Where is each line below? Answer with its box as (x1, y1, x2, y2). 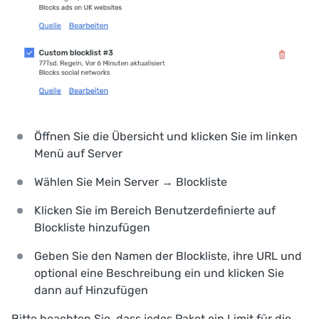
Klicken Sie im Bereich (34, 204, 155, 218)
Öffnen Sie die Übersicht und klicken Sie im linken (34, 130, 298, 144)
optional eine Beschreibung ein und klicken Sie (34, 266, 284, 281)
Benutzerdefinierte (155, 204, 255, 218)
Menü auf (34, 147, 88, 161)
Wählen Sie (34, 175, 95, 189)
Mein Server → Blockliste (95, 175, 227, 189)
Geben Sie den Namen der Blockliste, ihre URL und (34, 249, 302, 263)
